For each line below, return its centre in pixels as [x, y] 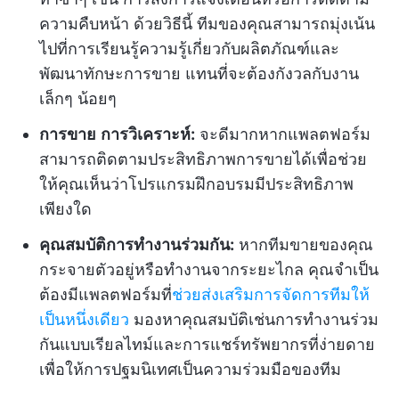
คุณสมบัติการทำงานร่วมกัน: [137, 244]
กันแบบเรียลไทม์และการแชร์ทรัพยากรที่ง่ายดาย [207, 344]
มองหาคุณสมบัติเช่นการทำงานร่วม [254, 319]
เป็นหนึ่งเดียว [84, 319]
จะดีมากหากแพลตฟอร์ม [283, 134]
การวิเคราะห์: [148, 134]
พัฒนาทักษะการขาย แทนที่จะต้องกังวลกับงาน [199, 73]
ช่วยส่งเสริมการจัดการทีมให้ [271, 294]
